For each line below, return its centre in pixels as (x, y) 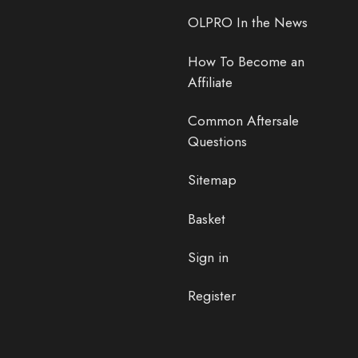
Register (211, 296)
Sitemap (212, 180)
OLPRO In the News (247, 23)
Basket (206, 219)
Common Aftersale (243, 120)
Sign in (208, 258)
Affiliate (210, 82)
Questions (217, 141)
